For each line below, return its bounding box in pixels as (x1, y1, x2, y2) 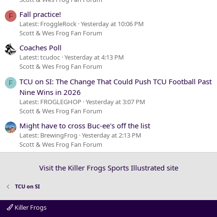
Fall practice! (19, 9, 61, 19)
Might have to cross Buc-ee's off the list (19, 121, 150, 131)
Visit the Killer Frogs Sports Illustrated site (39, 163, 178, 173)
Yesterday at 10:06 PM (81, 19, 144, 29)
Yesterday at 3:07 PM (86, 97, 145, 106)
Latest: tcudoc (19, 53, 60, 62)
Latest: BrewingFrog (19, 131, 77, 140)
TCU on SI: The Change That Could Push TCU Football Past (19, 76, 212, 86)
